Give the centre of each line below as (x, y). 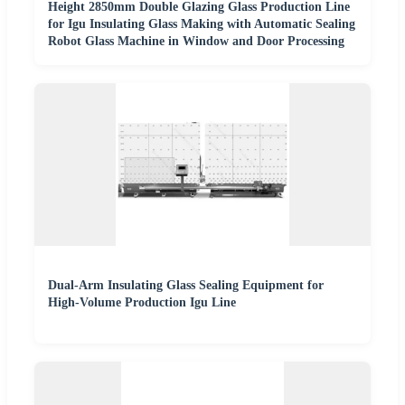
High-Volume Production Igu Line (142, 302)
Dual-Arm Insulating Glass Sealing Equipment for (186, 285)
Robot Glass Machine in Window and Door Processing (196, 41)
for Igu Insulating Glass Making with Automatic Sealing (202, 24)
